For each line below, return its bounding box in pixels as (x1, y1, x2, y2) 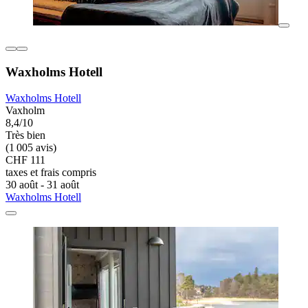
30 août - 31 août (5, 179, 79, 191)
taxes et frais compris (5, 166, 96, 179)
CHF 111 (5, 154, 45, 166)
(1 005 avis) (5, 142, 56, 154)
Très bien (5, 129, 45, 142)
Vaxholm (5, 104, 45, 117)
